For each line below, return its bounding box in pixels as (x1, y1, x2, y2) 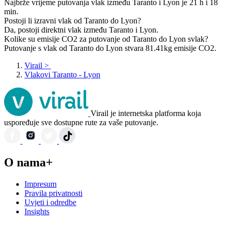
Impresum (24, 180, 56, 189)
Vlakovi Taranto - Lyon (24, 70, 100, 79)
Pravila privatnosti (24, 189, 82, 198)
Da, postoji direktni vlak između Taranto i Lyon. (4, 25, 158, 35)
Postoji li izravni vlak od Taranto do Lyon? (4, 16, 141, 25)
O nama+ (4, 156, 53, 169)
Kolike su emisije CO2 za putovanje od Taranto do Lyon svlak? (4, 35, 208, 44)
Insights (24, 207, 49, 216)
